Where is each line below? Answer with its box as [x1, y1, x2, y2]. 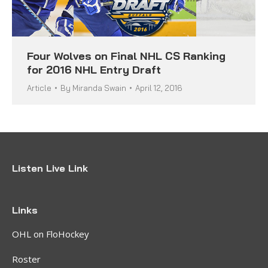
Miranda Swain [72, 83, 126, 93]
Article [27, 83, 51, 93]
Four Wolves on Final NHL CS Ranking [27, 48, 226, 63]
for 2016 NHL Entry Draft [27, 62, 161, 77]
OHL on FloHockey [12, 227, 89, 240]
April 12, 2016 [135, 83, 182, 93]
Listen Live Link [12, 162, 88, 174]
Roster [12, 252, 41, 265]
